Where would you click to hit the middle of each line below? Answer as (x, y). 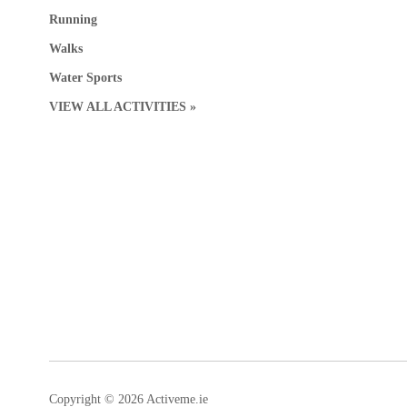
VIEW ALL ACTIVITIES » (122, 107)
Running (73, 20)
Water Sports (85, 78)
